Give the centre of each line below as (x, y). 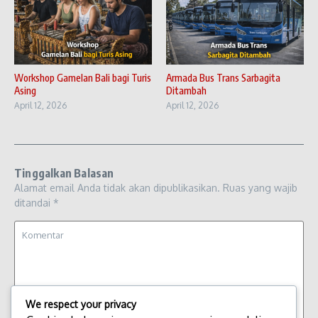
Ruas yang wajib (260, 188)
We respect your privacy (81, 304)
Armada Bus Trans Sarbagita (223, 78)
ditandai (34, 203)
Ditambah (186, 91)
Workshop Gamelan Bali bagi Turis (83, 78)
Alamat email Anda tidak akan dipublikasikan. (117, 188)
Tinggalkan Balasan (64, 174)
